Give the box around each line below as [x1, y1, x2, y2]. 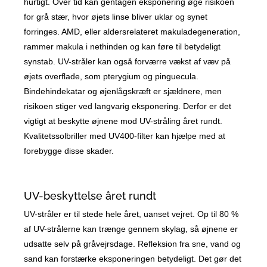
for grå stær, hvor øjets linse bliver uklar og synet [24, 12, 208, 22]
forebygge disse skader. [24, 146, 114, 156]
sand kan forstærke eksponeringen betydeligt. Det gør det [24, 254, 242, 264]
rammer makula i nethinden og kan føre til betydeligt [24, 42, 221, 52]
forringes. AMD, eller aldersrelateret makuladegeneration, [24, 27, 241, 37]
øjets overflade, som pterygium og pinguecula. [24, 72, 199, 82]
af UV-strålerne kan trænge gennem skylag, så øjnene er [24, 224, 238, 234]
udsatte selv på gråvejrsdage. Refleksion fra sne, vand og [24, 239, 241, 249]
